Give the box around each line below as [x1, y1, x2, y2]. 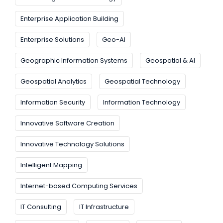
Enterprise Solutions [20, 35, 84, 45]
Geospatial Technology [105, 77, 180, 87]
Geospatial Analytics [20, 77, 87, 87]
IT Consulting [20, 202, 61, 212]
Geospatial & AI [145, 56, 195, 66]
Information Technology [103, 98, 180, 108]
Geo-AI [102, 35, 125, 45]
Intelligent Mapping [20, 160, 82, 170]
